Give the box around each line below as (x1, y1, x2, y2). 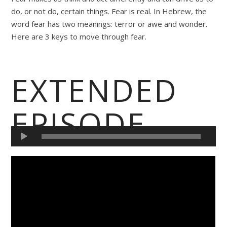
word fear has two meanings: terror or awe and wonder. (11, 18, 208, 29)
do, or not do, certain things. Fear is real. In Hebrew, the (11, 6, 207, 16)
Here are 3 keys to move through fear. (11, 31, 147, 42)
